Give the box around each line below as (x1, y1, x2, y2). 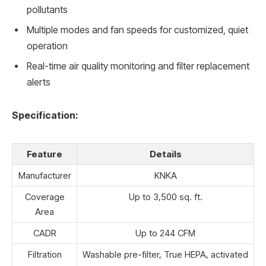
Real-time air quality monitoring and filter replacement (27, 60, 249, 72)
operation (27, 40, 68, 52)
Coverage (24, 191, 65, 202)
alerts (27, 76, 50, 88)
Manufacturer (18, 169, 71, 181)
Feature (27, 148, 62, 160)
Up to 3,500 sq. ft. (128, 191, 202, 202)
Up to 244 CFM (135, 227, 195, 239)
